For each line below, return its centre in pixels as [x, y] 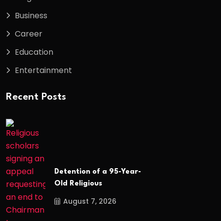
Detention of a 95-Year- [98, 172]
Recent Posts [36, 97]
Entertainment [43, 70]
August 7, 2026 [90, 202]
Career [29, 34]
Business [31, 15]
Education [34, 52]
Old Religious [78, 184]
